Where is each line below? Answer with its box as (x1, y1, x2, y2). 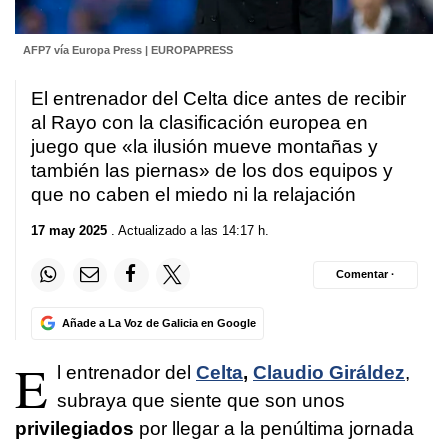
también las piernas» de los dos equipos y (31, 160, 393, 182)
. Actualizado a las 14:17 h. (107, 222, 269, 238)
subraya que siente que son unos (57, 389, 345, 411)
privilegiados (15, 417, 134, 439)
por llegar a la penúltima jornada (134, 417, 414, 439)
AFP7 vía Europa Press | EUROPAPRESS (22, 44, 233, 57)
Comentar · (336, 268, 395, 281)
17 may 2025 (31, 222, 107, 238)
